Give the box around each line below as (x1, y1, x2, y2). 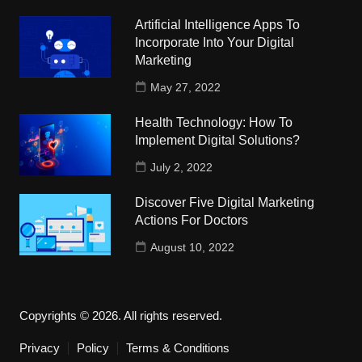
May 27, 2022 (150, 81, 221, 95)
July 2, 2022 (150, 161, 213, 175)
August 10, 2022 (150, 241, 235, 255)
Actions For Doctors (135, 213, 249, 228)
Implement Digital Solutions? (135, 133, 301, 148)
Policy (76, 341, 109, 356)
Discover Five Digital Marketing (135, 196, 315, 210)
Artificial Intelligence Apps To (135, 18, 301, 32)
